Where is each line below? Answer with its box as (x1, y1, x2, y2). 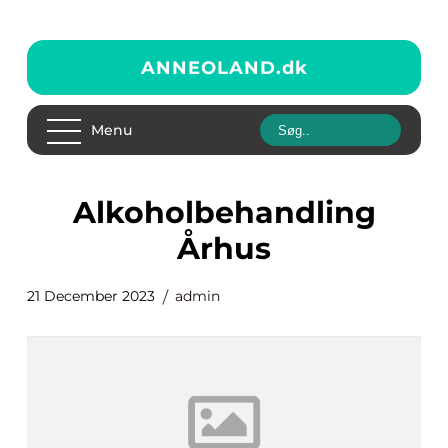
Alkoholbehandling (72, 194, 96, 231)
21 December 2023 (27, 287, 155, 305)
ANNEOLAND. (140, 56, 282, 79)
